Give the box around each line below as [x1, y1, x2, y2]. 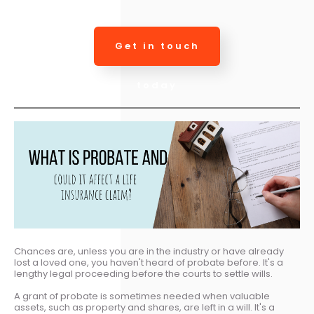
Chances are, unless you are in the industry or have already [14, 245, 284, 258]
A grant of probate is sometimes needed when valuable [14, 289, 270, 303]
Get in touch [114, 39, 200, 53]
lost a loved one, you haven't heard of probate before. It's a [14, 256, 283, 269]
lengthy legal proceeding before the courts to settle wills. [14, 267, 273, 280]
